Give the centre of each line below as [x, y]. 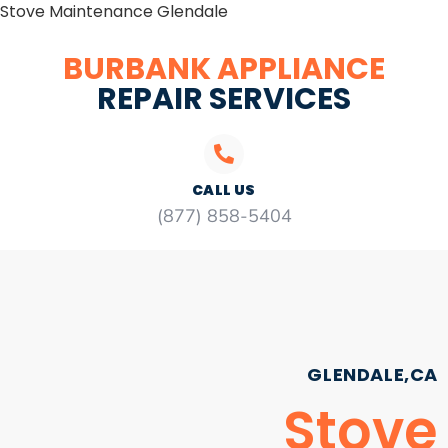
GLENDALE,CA [372, 374]
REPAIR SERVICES [224, 99]
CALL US [224, 190]
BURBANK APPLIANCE [224, 69]
